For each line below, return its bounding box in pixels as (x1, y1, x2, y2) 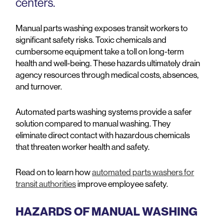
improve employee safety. (76, 178, 168, 189)
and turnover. (16, 80, 62, 92)
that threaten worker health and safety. (16, 141, 149, 152)
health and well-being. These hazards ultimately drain (16, 57, 200, 69)
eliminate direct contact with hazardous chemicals (16, 129, 190, 141)
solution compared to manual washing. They (16, 117, 171, 129)
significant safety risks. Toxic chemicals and (16, 34, 166, 45)
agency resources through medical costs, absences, (16, 69, 199, 80)
